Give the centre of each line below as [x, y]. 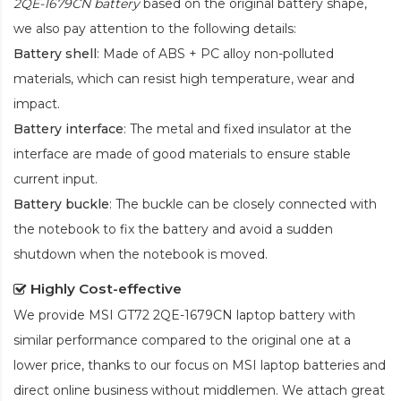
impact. [37, 103]
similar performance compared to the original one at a [182, 340]
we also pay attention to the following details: [155, 28]
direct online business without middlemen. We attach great [199, 390]
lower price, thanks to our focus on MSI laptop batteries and [200, 365]
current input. [55, 179]
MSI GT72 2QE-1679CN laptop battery [207, 315]
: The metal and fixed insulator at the [238, 128]
